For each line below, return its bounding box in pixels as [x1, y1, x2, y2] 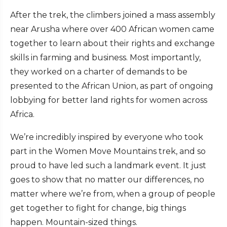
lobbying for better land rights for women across [10, 95, 207, 105]
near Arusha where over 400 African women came [10, 24, 214, 34]
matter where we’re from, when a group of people [10, 188, 215, 199]
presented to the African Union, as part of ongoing [10, 81, 213, 91]
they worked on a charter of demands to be [10, 66, 187, 77]
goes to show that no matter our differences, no [10, 174, 204, 184]
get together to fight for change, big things [10, 203, 186, 213]
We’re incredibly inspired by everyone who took [10, 132, 203, 142]
